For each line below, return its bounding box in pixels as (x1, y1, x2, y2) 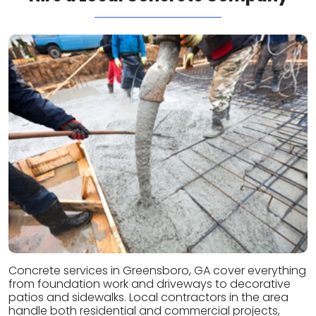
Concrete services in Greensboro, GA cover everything (8, 262, 306, 279)
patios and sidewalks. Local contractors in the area (8, 289, 288, 306)
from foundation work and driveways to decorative (8, 276, 291, 293)
